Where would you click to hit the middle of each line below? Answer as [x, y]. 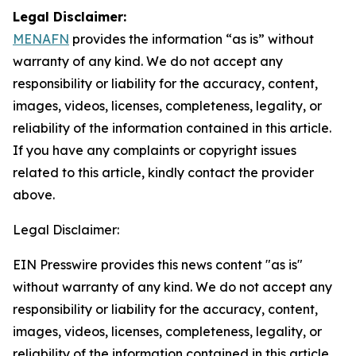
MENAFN [41, 39]
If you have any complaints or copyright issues [155, 150]
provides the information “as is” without [192, 39]
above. [34, 195]
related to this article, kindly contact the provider [163, 172]
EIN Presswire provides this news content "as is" [158, 265]
